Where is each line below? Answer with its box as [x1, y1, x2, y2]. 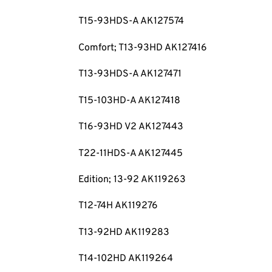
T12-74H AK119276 [78, 200, 158, 212]
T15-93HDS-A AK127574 [78, 15, 184, 28]
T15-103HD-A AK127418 [78, 94, 180, 107]
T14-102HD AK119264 [78, 253, 173, 265]
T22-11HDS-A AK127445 [78, 147, 183, 160]
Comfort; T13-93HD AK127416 [78, 41, 207, 54]
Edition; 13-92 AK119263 [78, 173, 186, 186]
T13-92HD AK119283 [78, 226, 169, 239]
